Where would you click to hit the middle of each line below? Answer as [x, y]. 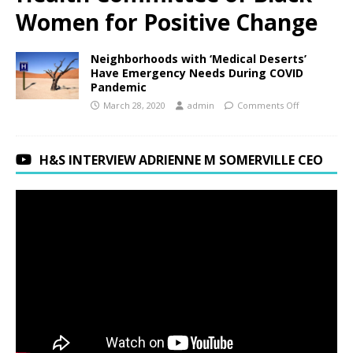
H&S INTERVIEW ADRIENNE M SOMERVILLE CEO [181, 160]
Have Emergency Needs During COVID [197, 72]
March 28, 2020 [134, 105]
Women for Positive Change [167, 22]
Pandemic [119, 87]
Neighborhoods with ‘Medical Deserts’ [199, 58]
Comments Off [268, 105]
